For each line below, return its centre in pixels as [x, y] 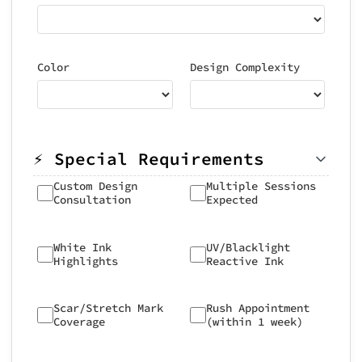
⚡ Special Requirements [149, 159]
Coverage [79, 322]
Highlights [86, 261]
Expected [232, 200]
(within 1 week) [254, 322]
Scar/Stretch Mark [108, 308]
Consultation [92, 200]
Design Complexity [244, 67]
